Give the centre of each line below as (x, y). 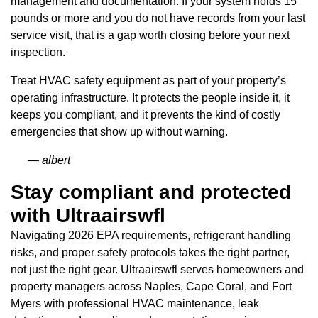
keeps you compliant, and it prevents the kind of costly (146, 114)
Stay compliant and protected (151, 192)
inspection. (38, 52)
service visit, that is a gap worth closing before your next (150, 35)
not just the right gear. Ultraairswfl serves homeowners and (157, 269)
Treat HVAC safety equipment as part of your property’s (148, 80)
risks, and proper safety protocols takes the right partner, (150, 252)
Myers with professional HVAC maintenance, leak (135, 303)
